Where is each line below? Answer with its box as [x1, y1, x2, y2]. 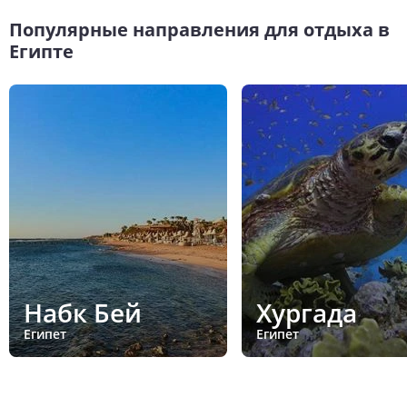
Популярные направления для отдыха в [9, 16, 390, 42]
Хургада [256, 294, 357, 330]
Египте [9, 38, 74, 64]
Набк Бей [24, 294, 142, 330]
